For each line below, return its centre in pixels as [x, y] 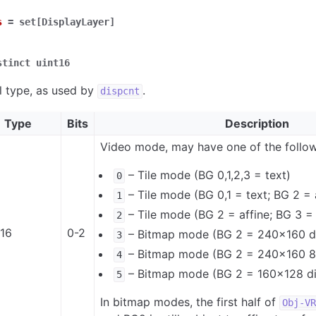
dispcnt [120, 91]
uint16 [53, 62]
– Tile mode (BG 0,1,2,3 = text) [207, 175]
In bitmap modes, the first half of [190, 302]
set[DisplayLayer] [67, 22]
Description [257, 124]
